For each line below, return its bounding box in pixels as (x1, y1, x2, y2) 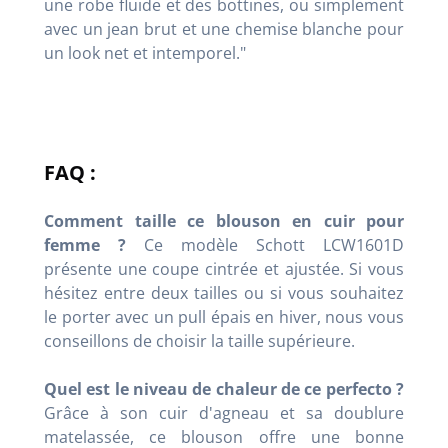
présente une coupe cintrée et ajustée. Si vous (44, 258, 404, 281)
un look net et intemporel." (44, 42, 246, 65)
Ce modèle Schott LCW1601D (126, 234, 404, 257)
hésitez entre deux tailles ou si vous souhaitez (44, 282, 404, 305)
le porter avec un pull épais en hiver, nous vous (44, 306, 404, 329)
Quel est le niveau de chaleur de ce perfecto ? (44, 378, 404, 401)
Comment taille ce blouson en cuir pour (44, 210, 404, 233)
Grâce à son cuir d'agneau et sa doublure (44, 402, 404, 425)
